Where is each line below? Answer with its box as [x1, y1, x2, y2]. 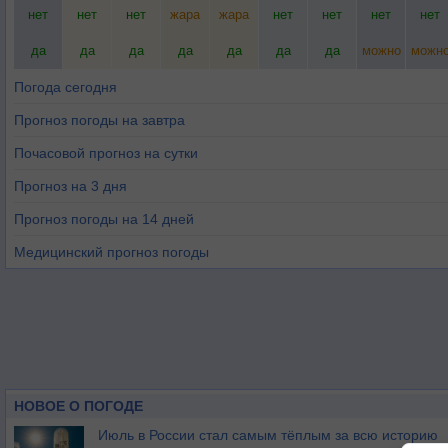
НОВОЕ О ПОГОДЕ [14, 398, 143, 414]
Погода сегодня [14, 79, 117, 95]
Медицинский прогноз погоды [14, 244, 209, 260]
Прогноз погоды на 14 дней [14, 211, 194, 227]
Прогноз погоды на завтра [14, 112, 185, 128]
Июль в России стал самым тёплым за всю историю [98, 427, 438, 443]
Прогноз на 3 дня [14, 178, 127, 194]
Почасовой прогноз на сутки [14, 145, 198, 161]
